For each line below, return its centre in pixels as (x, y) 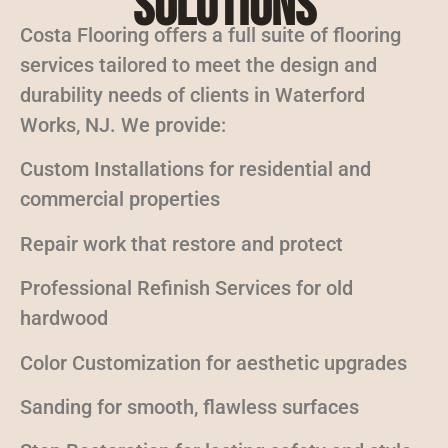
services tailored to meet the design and (198, 65)
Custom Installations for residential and (195, 169)
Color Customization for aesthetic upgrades (213, 362)
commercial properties (120, 199)
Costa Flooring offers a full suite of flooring (210, 35)
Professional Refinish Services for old (186, 288)
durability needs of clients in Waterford (192, 95)
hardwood (64, 318)
